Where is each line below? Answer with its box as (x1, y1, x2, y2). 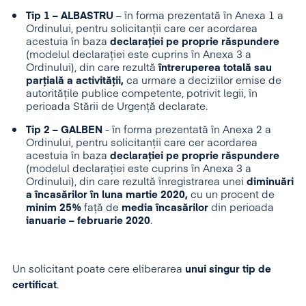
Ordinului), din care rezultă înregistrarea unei (26, 177, 244, 187)
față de (81, 203, 119, 213)
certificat (12, 280, 57, 290)
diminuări (244, 177, 294, 187)
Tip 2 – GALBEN (26, 125, 105, 135)
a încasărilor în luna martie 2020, (26, 190, 191, 200)
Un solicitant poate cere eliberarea (12, 264, 185, 275)
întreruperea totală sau (158, 63, 272, 73)
